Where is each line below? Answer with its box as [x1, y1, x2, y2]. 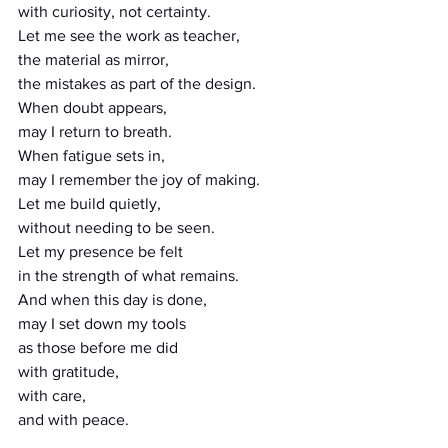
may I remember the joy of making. [18, 171, 260, 188]
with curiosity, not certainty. [18, 3, 211, 20]
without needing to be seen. [18, 219, 215, 236]
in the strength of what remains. [18, 267, 239, 284]
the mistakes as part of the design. [18, 75, 256, 92]
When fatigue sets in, [18, 147, 165, 164]
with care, [18, 387, 86, 404]
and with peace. [18, 411, 129, 428]
